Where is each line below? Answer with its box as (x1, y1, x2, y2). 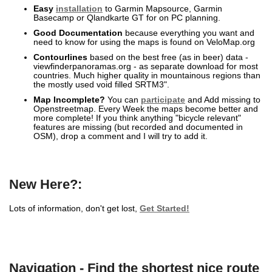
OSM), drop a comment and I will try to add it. (33, 132, 208, 141)
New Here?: (9, 177, 82, 192)
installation (56, 4, 103, 13)
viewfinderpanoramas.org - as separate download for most (33, 62, 258, 71)
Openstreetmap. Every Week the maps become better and (33, 104, 258, 114)
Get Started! (140, 203, 189, 213)
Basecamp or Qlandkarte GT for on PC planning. (33, 13, 220, 22)
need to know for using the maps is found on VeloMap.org (33, 38, 255, 47)
